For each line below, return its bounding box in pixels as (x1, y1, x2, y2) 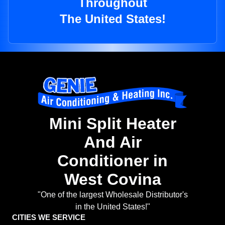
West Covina (64, 170, 161, 189)
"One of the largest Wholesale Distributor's (37, 190, 188, 199)
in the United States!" (75, 202, 150, 211)
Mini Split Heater (49, 115, 176, 133)
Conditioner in (57, 152, 168, 170)
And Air (83, 133, 142, 152)
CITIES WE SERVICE (12, 213, 85, 222)
